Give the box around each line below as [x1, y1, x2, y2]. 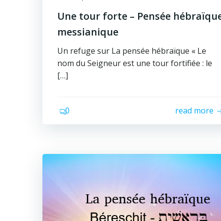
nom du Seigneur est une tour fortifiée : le [57, 58, 212, 69]
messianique [57, 25, 118, 38]
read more [175, 105, 214, 116]
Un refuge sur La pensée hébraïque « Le [57, 45, 206, 56]
